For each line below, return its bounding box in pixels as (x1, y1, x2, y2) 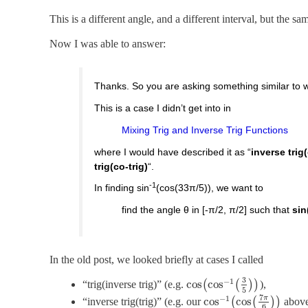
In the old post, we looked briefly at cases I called (49, 253, 263, 265)
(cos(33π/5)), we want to (156, 182, 264, 194)
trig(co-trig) (94, 160, 148, 172)
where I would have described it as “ (94, 146, 252, 157)
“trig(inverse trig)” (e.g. (82, 278, 186, 290)
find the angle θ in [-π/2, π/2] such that (122, 204, 293, 216)
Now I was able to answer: (49, 38, 166, 50)
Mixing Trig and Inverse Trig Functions (122, 124, 289, 135)
